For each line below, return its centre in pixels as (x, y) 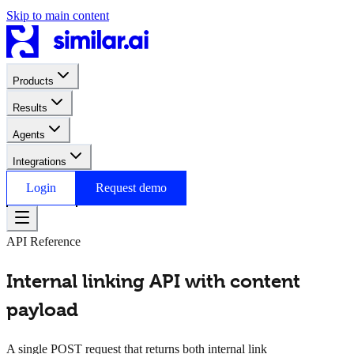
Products (33, 81)
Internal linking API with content (153, 281)
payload (42, 309)
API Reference (43, 241)
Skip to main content (58, 15)
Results (30, 108)
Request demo (131, 188)
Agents (29, 135)
